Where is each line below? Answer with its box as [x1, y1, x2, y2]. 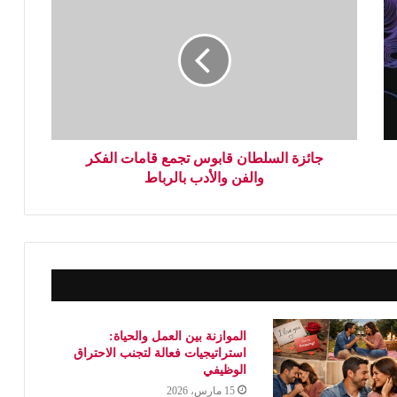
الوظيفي [203, 362, 247, 377]
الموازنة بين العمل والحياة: [109, 329, 247, 343]
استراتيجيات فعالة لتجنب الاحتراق [74, 346, 247, 360]
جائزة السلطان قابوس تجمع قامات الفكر [85, 150, 323, 166]
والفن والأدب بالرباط [144, 169, 264, 185]
